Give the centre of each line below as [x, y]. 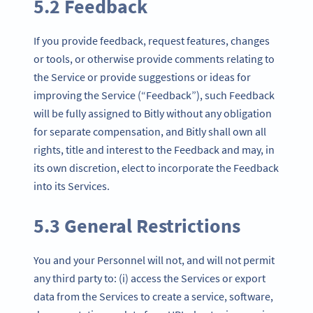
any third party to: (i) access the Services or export [150, 278]
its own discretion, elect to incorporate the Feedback [156, 168]
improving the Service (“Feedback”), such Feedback [154, 95]
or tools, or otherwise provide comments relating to [154, 59]
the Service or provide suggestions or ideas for [142, 77]
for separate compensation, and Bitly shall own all [150, 132]
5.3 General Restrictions [137, 226]
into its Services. [72, 186]
